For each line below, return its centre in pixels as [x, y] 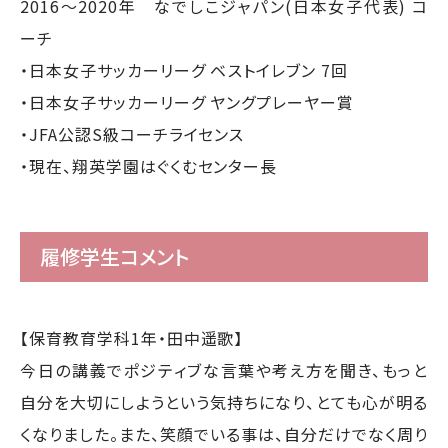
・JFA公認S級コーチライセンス [132, 134]
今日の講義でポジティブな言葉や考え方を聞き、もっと [224, 370]
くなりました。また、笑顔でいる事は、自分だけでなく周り [224, 434]
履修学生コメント [114, 256]
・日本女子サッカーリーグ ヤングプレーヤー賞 [187, 102]
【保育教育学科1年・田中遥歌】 [132, 338]
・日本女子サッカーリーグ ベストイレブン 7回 [184, 70]
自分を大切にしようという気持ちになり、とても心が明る [224, 402]
